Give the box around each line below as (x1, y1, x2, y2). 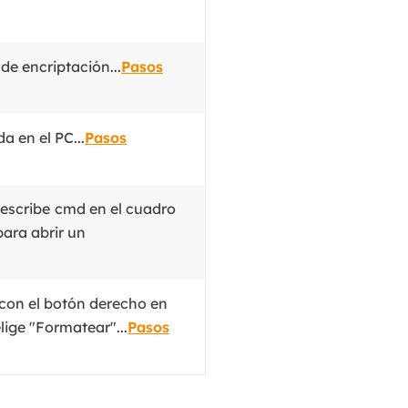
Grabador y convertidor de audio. (97, 22, 303, 38)
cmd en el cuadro (55, 199, 176, 218)
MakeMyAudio (97, 4, 198, 22)
